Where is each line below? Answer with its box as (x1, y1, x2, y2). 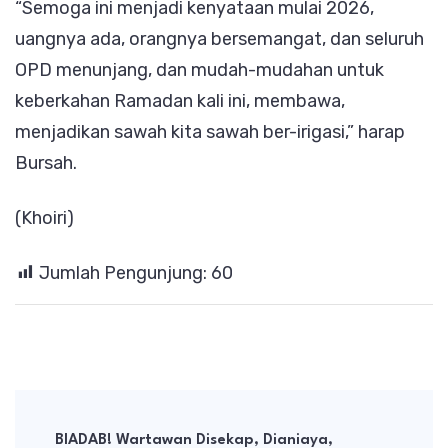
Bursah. (15, 152, 77, 175)
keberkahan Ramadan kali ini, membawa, (15, 90, 345, 113)
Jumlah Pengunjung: (39, 262, 207, 285)
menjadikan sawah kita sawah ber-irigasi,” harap (15, 121, 405, 144)
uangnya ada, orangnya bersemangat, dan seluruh (15, 28, 424, 51)
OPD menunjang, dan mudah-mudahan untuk (15, 59, 384, 82)
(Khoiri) (15, 207, 74, 230)
